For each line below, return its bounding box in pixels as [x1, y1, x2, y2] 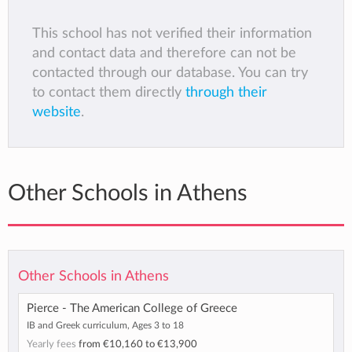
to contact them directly [32, 86, 185, 100]
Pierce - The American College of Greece [27, 302, 237, 315]
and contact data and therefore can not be [32, 46, 296, 60]
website [32, 105, 81, 119]
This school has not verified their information [32, 27, 312, 41]
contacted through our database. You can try [32, 66, 308, 80]
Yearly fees [27, 339, 79, 350]
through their [185, 86, 267, 100]
